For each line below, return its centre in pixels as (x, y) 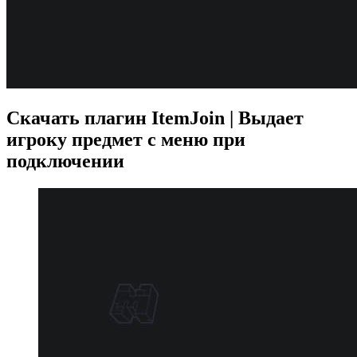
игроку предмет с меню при (126, 139)
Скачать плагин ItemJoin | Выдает (155, 118)
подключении (65, 161)
